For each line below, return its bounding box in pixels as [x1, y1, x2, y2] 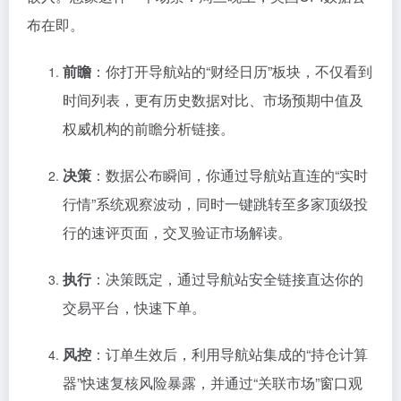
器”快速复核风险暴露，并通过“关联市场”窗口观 [63, 372, 363, 393]
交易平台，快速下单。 [63, 297, 206, 318]
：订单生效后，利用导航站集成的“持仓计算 [91, 344, 368, 364]
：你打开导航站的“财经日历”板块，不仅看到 [91, 61, 372, 81]
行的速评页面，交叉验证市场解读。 [63, 222, 292, 243]
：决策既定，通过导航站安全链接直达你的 [91, 269, 363, 289]
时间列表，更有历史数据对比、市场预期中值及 [63, 90, 363, 110]
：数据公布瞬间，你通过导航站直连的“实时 [91, 165, 368, 185]
